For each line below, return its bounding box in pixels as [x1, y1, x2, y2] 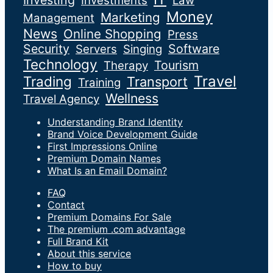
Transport [127, 74, 188, 90]
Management [23, 11, 94, 26]
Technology [23, 56, 97, 73]
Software [168, 41, 219, 57]
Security [23, 41, 69, 57]
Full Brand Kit [48, 235, 108, 248]
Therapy [104, 58, 148, 73]
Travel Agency [23, 92, 99, 107]
